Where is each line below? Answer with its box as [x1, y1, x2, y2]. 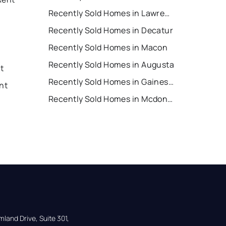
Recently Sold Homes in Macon [48, 42, 168, 53]
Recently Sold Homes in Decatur [48, 25, 174, 36]
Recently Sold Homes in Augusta [48, 59, 175, 71]
